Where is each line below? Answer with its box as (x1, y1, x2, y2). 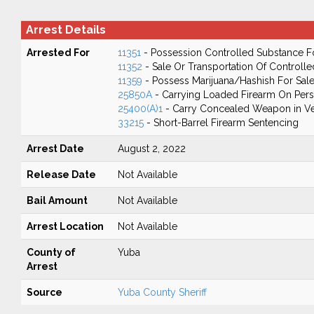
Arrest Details (25, 23, 106, 36)
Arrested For (26, 47, 90, 58)
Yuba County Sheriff (117, 287, 207, 298)
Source (26, 287, 62, 298)
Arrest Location (26, 221, 104, 232)
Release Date (26, 169, 96, 180)
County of (26, 247, 76, 258)
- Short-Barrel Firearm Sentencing (143, 117, 299, 128)
